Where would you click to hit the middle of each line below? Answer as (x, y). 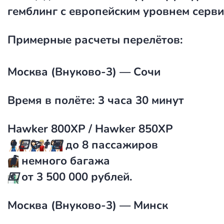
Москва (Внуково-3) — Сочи (84, 72)
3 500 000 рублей (83, 177)
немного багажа (64, 161)
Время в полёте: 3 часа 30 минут (96, 100)
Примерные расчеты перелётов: (95, 40)
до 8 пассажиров (110, 145)
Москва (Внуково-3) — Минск (88, 205)
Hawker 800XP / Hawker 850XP (90, 129)
